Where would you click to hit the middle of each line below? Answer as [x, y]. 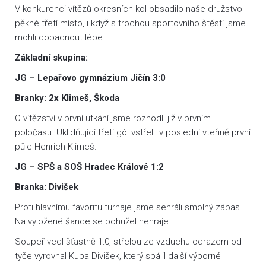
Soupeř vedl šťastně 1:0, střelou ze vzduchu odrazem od [128, 242]
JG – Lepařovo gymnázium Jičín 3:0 [90, 78]
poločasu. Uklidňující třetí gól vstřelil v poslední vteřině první [133, 132]
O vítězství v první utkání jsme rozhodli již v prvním [113, 118]
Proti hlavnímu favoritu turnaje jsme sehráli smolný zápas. [129, 207]
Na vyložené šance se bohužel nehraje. [93, 221]
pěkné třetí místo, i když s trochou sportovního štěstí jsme [130, 23]
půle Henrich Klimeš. [56, 147]
